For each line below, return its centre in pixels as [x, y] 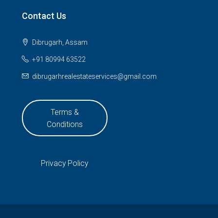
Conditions [64, 124]
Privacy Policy [65, 163]
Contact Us [44, 16]
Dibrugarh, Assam [59, 43]
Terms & [64, 112]
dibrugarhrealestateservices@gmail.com [94, 77]
